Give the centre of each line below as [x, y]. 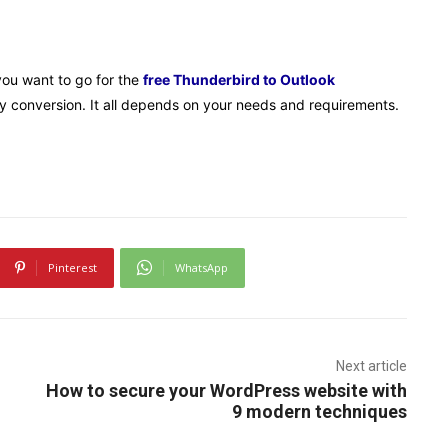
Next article [371, 365]
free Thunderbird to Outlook [239, 79]
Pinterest [72, 267]
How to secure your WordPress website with [226, 390]
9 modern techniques [319, 411]
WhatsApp [201, 267]
